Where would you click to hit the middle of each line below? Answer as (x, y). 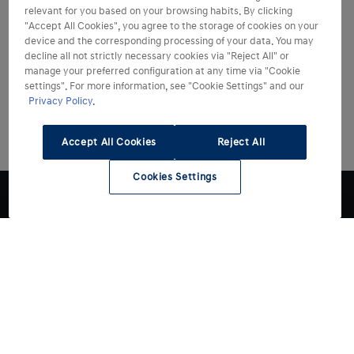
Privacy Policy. (61, 101)
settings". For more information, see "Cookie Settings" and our (164, 86)
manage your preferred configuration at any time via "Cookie (162, 71)
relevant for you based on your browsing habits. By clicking (158, 11)
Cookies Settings (175, 177)
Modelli (47, 322)
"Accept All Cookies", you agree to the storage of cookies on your (171, 26)
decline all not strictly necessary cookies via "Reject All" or (156, 56)
